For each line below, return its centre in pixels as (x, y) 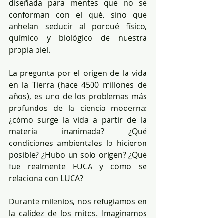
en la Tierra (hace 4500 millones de (78, 84)
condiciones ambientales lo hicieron (78, 143)
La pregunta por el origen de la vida (78, 73)
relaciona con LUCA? (46, 178)
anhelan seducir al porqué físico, (78, 26)
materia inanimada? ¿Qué (78, 131)
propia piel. (29, 49)
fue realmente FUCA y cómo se (78, 166)
